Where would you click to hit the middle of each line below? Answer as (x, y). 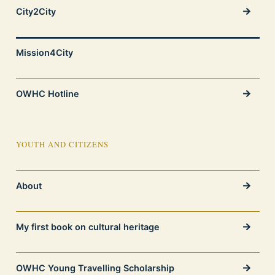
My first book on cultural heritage (87, 227)
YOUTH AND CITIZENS (62, 144)
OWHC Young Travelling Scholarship (95, 268)
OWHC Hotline (47, 93)
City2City (36, 11)
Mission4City (44, 52)
